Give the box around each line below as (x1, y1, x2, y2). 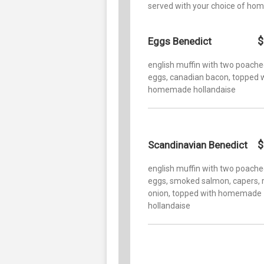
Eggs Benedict (148, 35, 212, 47)
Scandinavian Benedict (148, 138, 247, 151)
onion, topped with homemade (148, 188, 262, 198)
